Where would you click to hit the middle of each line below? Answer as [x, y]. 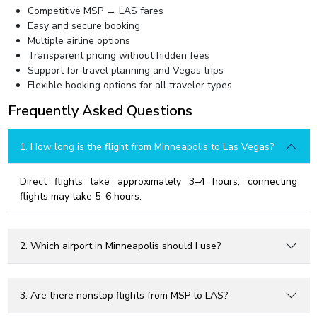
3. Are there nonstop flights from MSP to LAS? [124, 295]
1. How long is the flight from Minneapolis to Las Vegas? [147, 147]
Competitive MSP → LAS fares [95, 11]
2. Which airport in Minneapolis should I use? [120, 246]
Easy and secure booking [83, 26]
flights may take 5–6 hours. [81, 196]
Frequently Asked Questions [100, 111]
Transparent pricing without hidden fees [118, 56]
